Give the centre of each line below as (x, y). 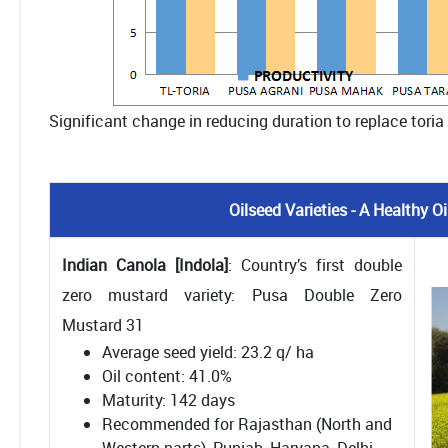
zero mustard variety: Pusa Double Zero (232, 295)
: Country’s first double (315, 265)
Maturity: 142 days (168, 400)
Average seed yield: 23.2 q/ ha (208, 352)
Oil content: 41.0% (167, 376)
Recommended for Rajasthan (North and (247, 424)
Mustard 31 (103, 325)
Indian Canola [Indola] (145, 265)
